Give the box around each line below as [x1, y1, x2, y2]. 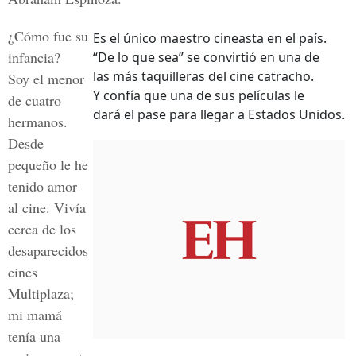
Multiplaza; [8, 284, 74, 303]
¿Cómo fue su [8, 26, 88, 45]
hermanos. [8, 112, 68, 131]
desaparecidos [8, 241, 88, 260]
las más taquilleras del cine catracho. [93, 68, 314, 85]
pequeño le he [8, 155, 88, 174]
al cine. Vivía [8, 198, 86, 217]
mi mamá [8, 305, 62, 324]
